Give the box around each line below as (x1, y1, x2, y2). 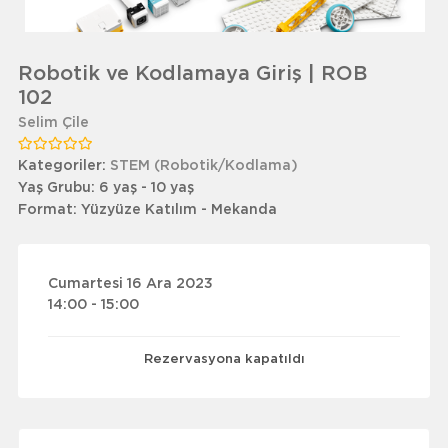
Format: (17, 203, 81, 217)
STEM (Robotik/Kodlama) (109, 159, 298, 173)
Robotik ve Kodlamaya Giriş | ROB (17, 64, 367, 84)
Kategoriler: (17, 159, 110, 173)
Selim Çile (17, 116, 89, 130)
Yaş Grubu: (17, 181, 99, 195)
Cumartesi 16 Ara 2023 (47, 277, 213, 291)
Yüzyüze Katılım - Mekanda (80, 203, 277, 217)
